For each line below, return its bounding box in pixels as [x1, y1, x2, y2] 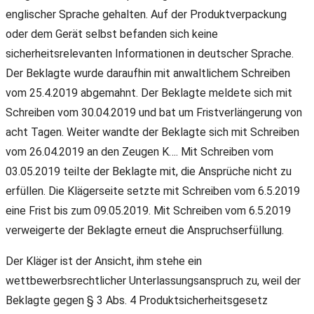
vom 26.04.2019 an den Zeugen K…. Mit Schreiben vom [6, 145, 273, 159]
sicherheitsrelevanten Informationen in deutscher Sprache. [6, 47, 294, 61]
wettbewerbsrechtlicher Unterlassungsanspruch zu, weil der [6, 274, 301, 288]
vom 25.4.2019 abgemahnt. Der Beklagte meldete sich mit [6, 86, 292, 100]
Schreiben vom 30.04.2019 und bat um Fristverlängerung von [6, 106, 302, 120]
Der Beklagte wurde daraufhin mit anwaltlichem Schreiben [6, 67, 290, 81]
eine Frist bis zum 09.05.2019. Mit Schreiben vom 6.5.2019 [6, 204, 291, 218]
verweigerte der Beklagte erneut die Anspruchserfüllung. [6, 224, 284, 238]
